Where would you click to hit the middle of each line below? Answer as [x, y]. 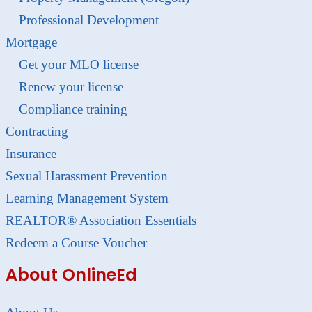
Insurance [31, 153]
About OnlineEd [71, 274]
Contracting [37, 131]
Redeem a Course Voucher [76, 242]
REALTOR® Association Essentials [101, 220]
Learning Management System [87, 198]
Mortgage [31, 42]
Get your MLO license [78, 64]
